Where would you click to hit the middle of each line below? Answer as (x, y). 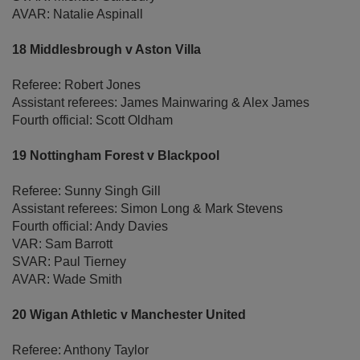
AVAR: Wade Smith (67, 280)
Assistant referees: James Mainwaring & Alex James (161, 103)
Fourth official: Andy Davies (90, 227)
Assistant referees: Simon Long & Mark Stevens (147, 209)
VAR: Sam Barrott (62, 244)
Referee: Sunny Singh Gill (86, 191)
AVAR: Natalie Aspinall (78, 14)
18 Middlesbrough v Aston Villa (106, 50)
